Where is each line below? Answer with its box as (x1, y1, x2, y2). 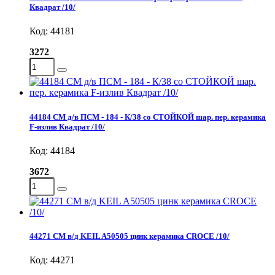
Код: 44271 (29, 255, 75, 266)
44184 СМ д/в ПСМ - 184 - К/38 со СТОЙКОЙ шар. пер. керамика (29, 112, 266, 122)
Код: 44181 (29, 26, 75, 37)
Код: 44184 (29, 145, 75, 156)
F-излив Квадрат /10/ (29, 122, 105, 131)
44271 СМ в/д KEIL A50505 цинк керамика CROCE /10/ (29, 231, 230, 241)
